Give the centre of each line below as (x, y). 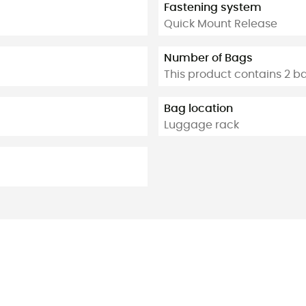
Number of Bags (208, 58)
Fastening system (213, 8)
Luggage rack (201, 125)
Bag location (198, 108)
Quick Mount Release (221, 24)
